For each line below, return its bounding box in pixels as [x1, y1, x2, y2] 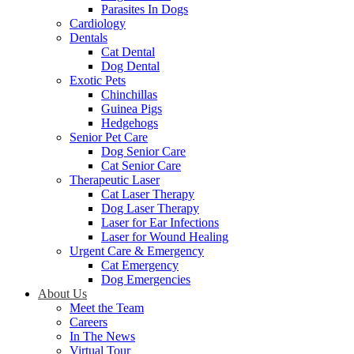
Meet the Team [70, 301, 144, 315]
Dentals [70, 31, 107, 45]
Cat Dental [101, 45, 155, 59]
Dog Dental [101, 59, 160, 73]
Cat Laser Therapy [101, 187, 194, 201]
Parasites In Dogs [101, 2, 188, 17]
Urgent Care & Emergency [70, 244, 204, 258]
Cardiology [70, 17, 126, 31]
